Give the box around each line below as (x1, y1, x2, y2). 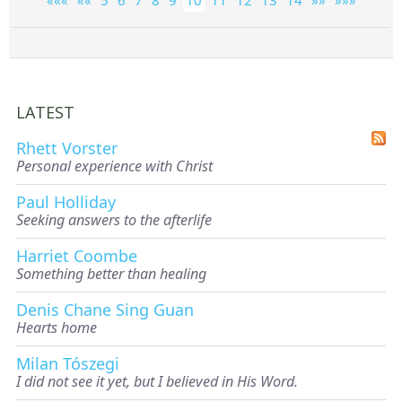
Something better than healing (16, 263, 206, 284)
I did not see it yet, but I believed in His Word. (16, 371, 298, 391)
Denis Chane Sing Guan (16, 298, 194, 320)
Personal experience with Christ (16, 155, 213, 176)
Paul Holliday (16, 190, 116, 213)
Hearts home (16, 317, 97, 337)
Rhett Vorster (16, 136, 118, 159)
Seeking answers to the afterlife (16, 209, 212, 230)
